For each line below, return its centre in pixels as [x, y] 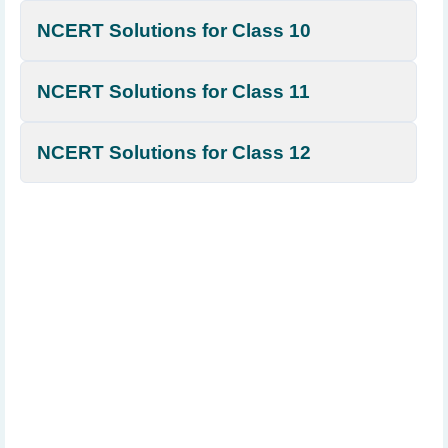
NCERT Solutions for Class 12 [174, 152]
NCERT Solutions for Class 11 [173, 91]
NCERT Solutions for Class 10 [174, 30]
